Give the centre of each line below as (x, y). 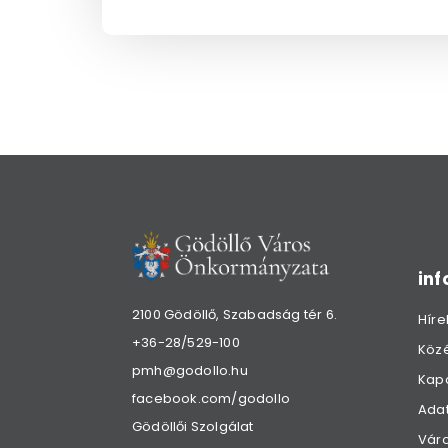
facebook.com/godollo (211, 399)
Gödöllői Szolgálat (193, 427)
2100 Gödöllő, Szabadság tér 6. (234, 315)
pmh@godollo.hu (190, 371)
